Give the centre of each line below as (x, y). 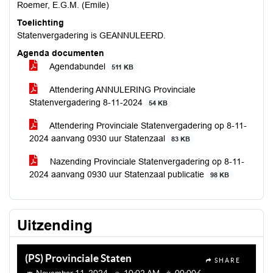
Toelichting (41, 23)
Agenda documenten (61, 53)
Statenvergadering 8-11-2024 (87, 102)
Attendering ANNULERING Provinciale (122, 90)
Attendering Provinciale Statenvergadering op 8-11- (147, 126)
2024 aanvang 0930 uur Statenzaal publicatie (118, 174)
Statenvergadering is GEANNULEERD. (91, 35)
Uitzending (55, 225)
